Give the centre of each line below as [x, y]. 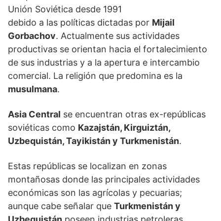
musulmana [33, 89]
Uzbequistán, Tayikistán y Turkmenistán [93, 141]
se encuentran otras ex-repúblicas [133, 114]
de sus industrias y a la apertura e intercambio [104, 62]
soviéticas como [43, 128]
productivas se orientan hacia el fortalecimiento [108, 49]
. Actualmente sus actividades [118, 36]
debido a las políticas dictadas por [80, 22]
